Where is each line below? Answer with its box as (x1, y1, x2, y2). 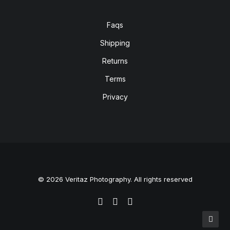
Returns (102, 56, 128, 65)
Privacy (102, 92, 128, 101)
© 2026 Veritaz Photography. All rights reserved (37, 175, 193, 183)
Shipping (100, 39, 130, 47)
